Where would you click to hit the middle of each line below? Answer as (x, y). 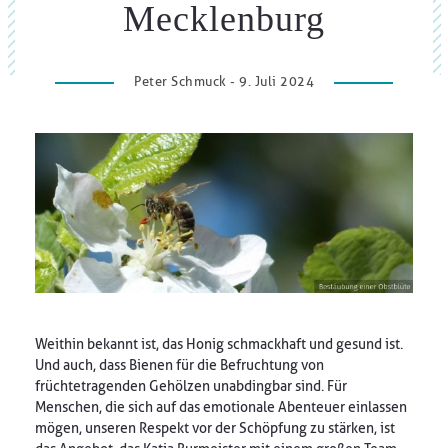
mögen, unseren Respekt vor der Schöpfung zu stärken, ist (215, 428)
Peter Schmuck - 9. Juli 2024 (224, 81)
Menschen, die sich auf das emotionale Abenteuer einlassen (221, 407)
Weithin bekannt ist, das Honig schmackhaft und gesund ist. (219, 344)
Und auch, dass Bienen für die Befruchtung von (179, 365)
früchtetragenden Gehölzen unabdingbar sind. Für (191, 386)
